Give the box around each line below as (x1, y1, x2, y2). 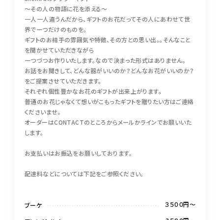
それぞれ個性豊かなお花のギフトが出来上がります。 (25, 87, 162, 95)
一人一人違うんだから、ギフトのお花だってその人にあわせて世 (25, 15, 191, 23)
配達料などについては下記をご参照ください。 (25, 169, 144, 178)
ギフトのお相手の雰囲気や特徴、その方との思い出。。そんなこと (25, 35, 191, 44)
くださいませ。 (25, 108, 61, 116)
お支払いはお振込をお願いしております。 (25, 149, 132, 157)
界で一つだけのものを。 (25, 25, 87, 33)
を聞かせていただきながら (25, 46, 94, 54)
